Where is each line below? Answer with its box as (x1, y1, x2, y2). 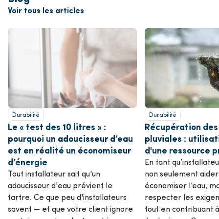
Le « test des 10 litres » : (8, 120, 106, 133)
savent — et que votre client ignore (8, 203, 133, 214)
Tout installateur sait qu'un (8, 168, 100, 179)
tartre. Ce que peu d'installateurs (8, 192, 127, 202)
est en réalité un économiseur (8, 144, 131, 156)
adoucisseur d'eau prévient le (8, 180, 112, 191)
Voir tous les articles (8, 4, 84, 16)
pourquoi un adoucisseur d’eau (8, 132, 133, 145)
